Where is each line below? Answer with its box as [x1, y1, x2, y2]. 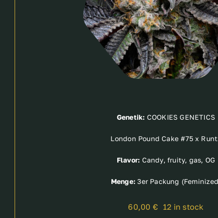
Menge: [110, 177, 136, 185]
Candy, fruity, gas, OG [140, 155, 216, 164]
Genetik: [116, 112, 145, 121]
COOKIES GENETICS [145, 112, 216, 121]
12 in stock [163, 201, 204, 212]
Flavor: [116, 155, 140, 164]
